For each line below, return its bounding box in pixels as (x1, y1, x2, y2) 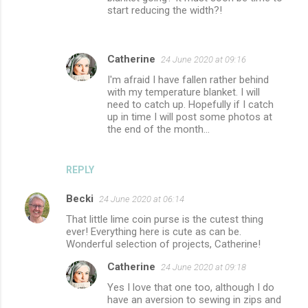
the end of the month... (107, 122, 210, 135)
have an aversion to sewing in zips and (107, 293, 281, 306)
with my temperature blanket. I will (107, 85, 260, 98)
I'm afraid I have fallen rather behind (107, 73, 269, 86)
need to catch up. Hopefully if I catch (107, 98, 274, 111)
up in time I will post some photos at (107, 110, 272, 123)
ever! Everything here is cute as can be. (66, 225, 241, 238)
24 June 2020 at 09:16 (161, 54, 246, 65)
